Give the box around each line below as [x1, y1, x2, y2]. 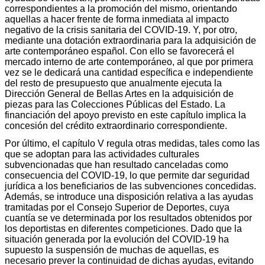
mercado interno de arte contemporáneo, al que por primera [5, 56, 253, 67]
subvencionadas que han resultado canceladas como [5, 159, 228, 170]
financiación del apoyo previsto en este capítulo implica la [5, 109, 246, 120]
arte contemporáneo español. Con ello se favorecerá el [5, 46, 234, 56]
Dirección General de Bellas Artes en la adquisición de [5, 88, 234, 99]
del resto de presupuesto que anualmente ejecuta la [5, 77, 222, 88]
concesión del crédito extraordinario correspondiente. [5, 120, 227, 131]
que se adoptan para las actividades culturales [5, 148, 199, 159]
